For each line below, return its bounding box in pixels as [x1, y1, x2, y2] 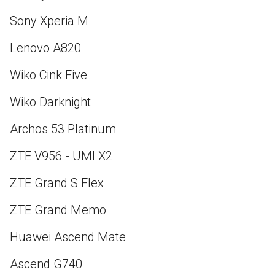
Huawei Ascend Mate [10, 229, 126, 244]
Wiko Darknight [10, 94, 91, 109]
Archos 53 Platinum [10, 121, 116, 136]
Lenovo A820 [10, 40, 81, 55]
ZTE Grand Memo [10, 202, 106, 217]
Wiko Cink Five [10, 67, 87, 82]
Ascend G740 [10, 256, 82, 271]
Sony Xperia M [10, 13, 88, 28]
